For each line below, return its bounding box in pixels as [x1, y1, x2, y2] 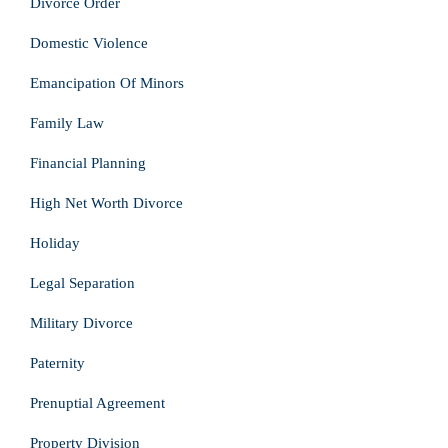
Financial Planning [30, 155, 146, 171]
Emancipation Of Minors [30, 75, 184, 91]
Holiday [30, 235, 80, 251]
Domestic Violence [30, 35, 148, 51]
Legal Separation [30, 275, 135, 291]
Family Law [30, 115, 104, 131]
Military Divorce [30, 315, 133, 331]
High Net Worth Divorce [30, 195, 183, 211]
